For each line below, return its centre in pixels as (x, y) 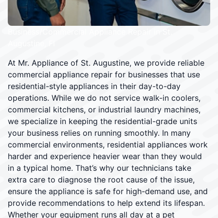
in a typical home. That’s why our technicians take (100, 168)
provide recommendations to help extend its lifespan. (106, 203)
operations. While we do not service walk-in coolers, (104, 98)
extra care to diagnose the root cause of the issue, (101, 179)
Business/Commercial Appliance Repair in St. (90, 31)
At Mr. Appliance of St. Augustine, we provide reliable (106, 63)
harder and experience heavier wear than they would (105, 156)
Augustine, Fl (31, 43)
